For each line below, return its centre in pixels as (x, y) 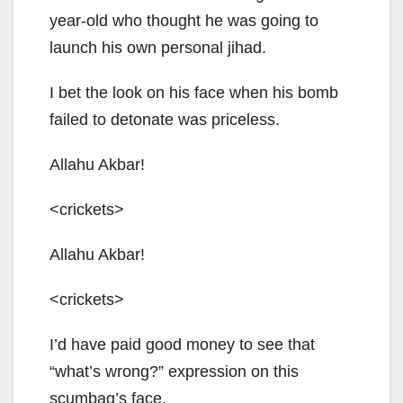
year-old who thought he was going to (184, 21)
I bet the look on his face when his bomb (194, 93)
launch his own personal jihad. (158, 48)
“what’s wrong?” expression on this (174, 372)
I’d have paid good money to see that (182, 345)
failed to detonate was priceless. (165, 120)
